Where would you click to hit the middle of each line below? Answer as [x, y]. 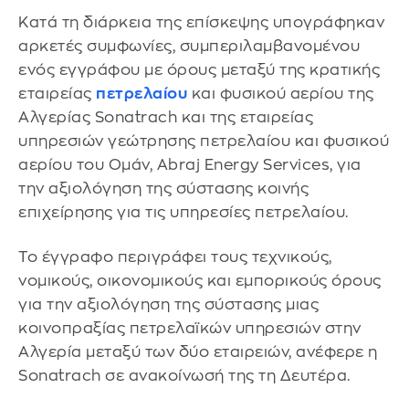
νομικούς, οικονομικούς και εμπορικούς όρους [200, 281]
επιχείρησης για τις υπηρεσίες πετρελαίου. [184, 212]
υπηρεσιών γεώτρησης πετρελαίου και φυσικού [204, 141]
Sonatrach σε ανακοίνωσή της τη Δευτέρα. [184, 376]
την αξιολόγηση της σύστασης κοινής [163, 188]
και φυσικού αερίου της [281, 93]
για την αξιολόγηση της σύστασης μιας [168, 305]
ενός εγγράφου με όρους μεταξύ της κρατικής [199, 69]
